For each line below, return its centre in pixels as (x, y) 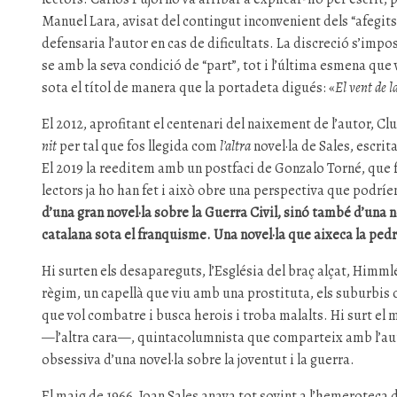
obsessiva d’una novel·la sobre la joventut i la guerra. (198, 360)
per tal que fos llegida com (139, 146)
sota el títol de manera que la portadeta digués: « (189, 88)
